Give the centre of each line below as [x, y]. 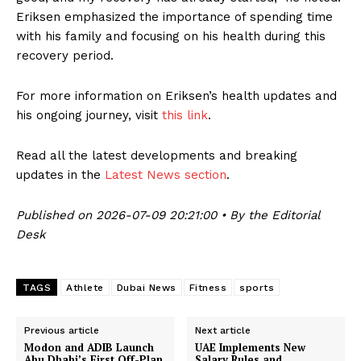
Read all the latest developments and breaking [157, 156]
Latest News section [166, 175]
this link [185, 116]
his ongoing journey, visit [89, 116]
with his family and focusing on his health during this [171, 37]
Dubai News [146, 288]
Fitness [207, 288]
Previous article [62, 331]
